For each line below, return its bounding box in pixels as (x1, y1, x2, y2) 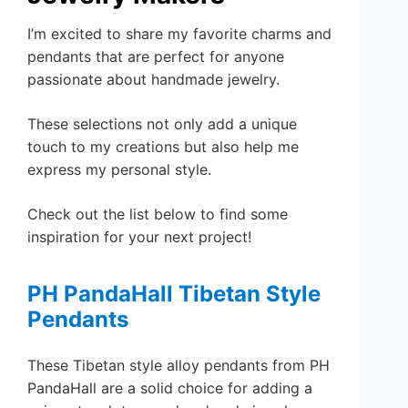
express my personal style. (27, 159, 211, 178)
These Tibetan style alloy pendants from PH (27, 355, 330, 374)
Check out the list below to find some (27, 204, 288, 223)
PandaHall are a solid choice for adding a (27, 378, 312, 397)
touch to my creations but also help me (27, 137, 299, 156)
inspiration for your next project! (27, 227, 251, 246)
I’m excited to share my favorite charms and (27, 24, 331, 43)
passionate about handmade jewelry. (27, 69, 280, 88)
